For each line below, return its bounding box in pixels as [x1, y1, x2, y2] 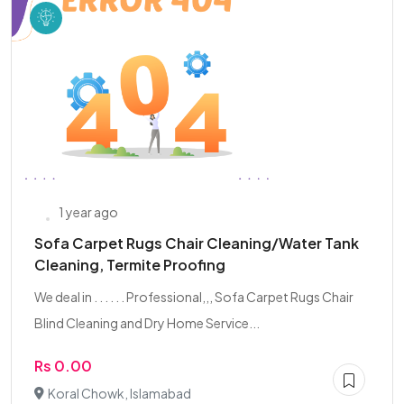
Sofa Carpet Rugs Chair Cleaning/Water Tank [34, 234, 359, 252]
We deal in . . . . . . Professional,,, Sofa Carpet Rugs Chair [34, 289, 353, 305]
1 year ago [59, 204, 118, 220]
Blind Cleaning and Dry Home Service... [34, 315, 260, 331]
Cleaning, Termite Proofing [34, 255, 225, 274]
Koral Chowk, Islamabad [48, 385, 191, 401]
